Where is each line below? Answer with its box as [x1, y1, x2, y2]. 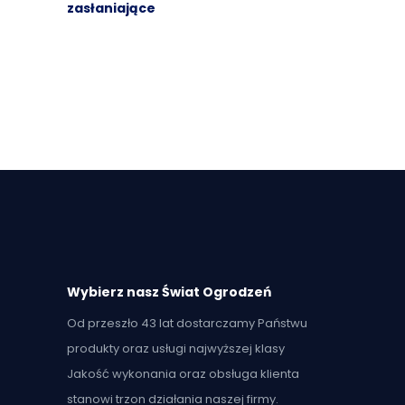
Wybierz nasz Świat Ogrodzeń [67, 283, 271, 301]
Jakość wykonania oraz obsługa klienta [67, 365, 299, 382]
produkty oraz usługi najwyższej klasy [67, 340, 285, 357]
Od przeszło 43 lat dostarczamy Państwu [67, 315, 307, 332]
